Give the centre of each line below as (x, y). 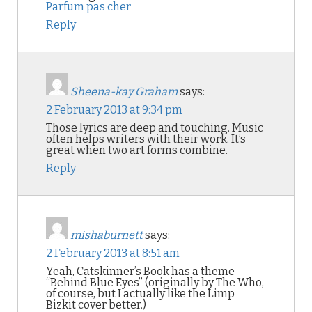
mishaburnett (107, 235)
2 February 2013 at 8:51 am (113, 253)
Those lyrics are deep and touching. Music (155, 128)
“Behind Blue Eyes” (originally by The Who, (155, 283)
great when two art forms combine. (137, 150)
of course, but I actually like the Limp (140, 294)
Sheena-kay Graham (124, 92)
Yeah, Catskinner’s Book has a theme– (143, 272)
